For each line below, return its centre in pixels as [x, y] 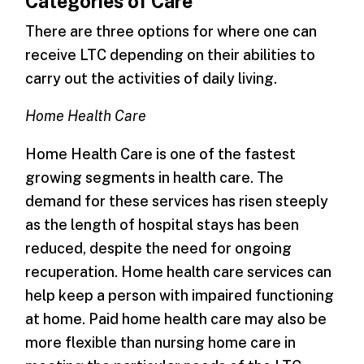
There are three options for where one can [171, 31]
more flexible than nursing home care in [161, 343]
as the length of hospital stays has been [162, 225]
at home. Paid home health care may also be [176, 319]
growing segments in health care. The [155, 178]
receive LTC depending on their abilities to [171, 54]
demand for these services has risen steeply [177, 201]
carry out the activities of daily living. [152, 78]
